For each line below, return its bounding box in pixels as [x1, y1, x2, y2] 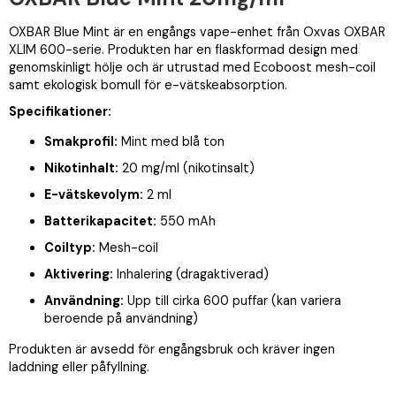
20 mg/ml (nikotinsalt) [118, 160, 255, 177]
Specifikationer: [9, 103, 111, 119]
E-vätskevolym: [44, 187, 143, 203]
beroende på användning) [44, 310, 198, 327]
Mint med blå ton [118, 133, 225, 150]
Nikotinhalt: [44, 160, 118, 177]
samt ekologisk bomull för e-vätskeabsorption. [9, 77, 287, 93]
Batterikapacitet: [44, 213, 156, 230]
